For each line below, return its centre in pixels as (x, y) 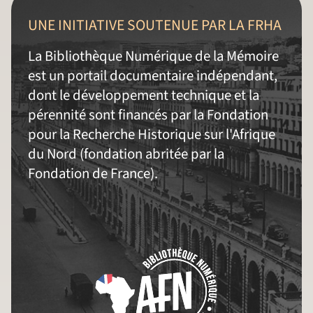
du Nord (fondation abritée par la (126, 154)
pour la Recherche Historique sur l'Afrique (152, 135)
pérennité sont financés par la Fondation (148, 115)
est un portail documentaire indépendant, (153, 76)
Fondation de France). (93, 174)
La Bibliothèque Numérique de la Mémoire (153, 57)
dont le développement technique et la (144, 96)
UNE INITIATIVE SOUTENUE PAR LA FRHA (155, 26)
